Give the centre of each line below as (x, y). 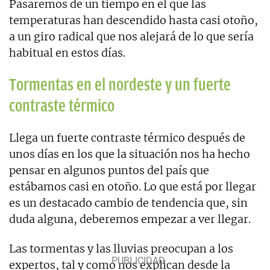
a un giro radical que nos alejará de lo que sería (131, 36)
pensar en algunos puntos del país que (109, 170)
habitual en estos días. (67, 52)
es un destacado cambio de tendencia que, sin (128, 202)
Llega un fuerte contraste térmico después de (127, 137)
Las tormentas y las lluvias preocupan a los (121, 248)
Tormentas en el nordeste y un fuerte (120, 84)
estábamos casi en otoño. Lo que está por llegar (133, 186)
